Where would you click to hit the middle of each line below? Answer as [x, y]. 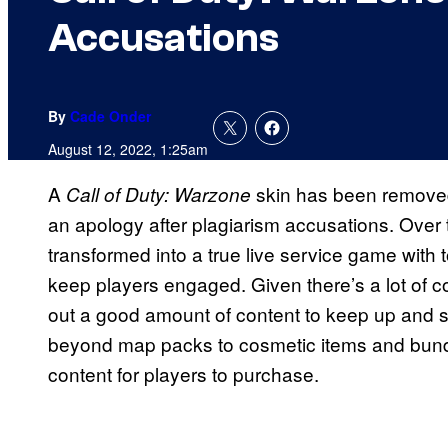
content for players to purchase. [183, 374]
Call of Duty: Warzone [158, 194]
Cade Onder [110, 116]
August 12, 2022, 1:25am [128, 149]
